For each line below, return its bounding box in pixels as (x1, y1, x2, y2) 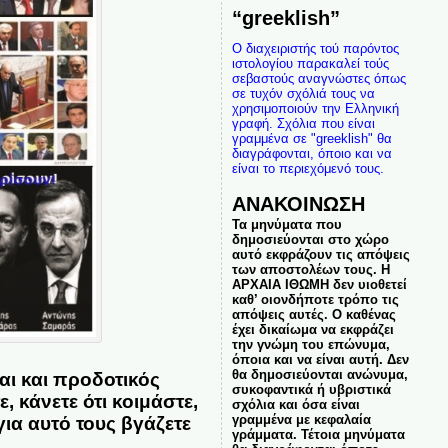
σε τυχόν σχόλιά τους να (231, 86, 375, 101)
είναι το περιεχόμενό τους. (231, 161, 384, 176)
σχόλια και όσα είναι (231, 397, 360, 412)
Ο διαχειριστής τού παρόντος (231, 41, 399, 56)
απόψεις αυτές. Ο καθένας (231, 307, 396, 322)
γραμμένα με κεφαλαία (231, 412, 371, 427)
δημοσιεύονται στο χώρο (231, 232, 389, 247)
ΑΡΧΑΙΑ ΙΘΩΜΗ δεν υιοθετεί (231, 277, 407, 292)
